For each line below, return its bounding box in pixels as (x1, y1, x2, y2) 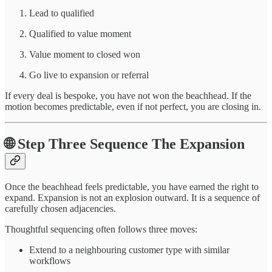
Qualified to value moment (29, 29, 131, 39)
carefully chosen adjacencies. (5, 203, 116, 214)
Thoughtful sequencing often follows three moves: (5, 223, 197, 234)
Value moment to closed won (29, 49, 140, 60)
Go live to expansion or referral (29, 70, 149, 81)
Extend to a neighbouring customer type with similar (29, 244, 229, 255)
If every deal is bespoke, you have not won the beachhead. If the (5, 90, 251, 101)
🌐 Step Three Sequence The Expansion (5, 135, 245, 152)
